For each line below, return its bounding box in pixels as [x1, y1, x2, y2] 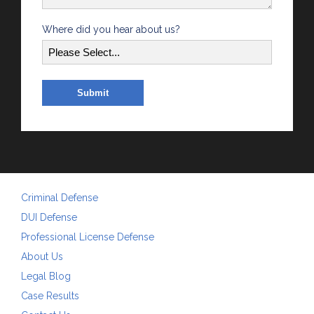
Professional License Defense [21, 231, 154, 243]
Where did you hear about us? [42, 23, 180, 35]
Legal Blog [21, 270, 71, 282]
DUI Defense [21, 211, 77, 223]
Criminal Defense [21, 191, 98, 203]
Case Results [21, 289, 79, 301]
